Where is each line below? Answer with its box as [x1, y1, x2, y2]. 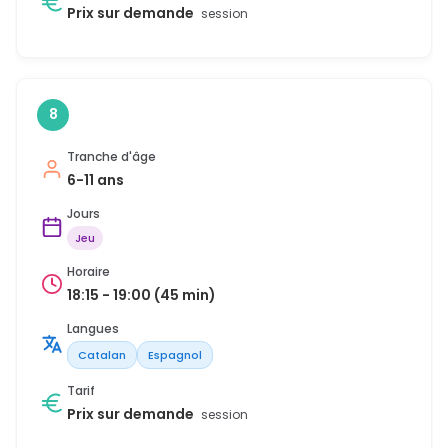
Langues [67, 319, 119, 337]
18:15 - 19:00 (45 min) [67, 284, 216, 305]
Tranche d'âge [67, 147, 156, 165]
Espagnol [148, 346, 202, 363]
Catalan [78, 346, 126, 363]
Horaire [67, 262, 110, 280]
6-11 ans [67, 169, 124, 190]
